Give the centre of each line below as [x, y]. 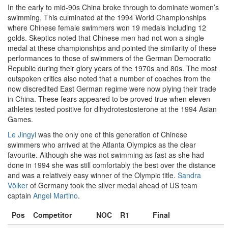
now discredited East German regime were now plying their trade [112, 89]
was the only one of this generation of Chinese [112, 134]
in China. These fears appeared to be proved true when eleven [109, 99]
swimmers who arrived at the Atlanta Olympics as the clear [102, 145]
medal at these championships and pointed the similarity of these [112, 48]
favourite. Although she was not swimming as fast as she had [106, 155]
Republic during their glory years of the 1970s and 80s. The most [112, 68]
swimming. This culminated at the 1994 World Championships [107, 17]
